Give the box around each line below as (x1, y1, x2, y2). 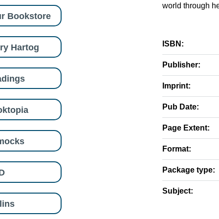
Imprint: (162, 81, 191, 90)
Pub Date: (162, 102, 199, 111)
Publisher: (162, 60, 200, 69)
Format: (162, 144, 191, 153)
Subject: (162, 186, 193, 195)
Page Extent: (162, 123, 210, 132)
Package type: (162, 165, 215, 174)
